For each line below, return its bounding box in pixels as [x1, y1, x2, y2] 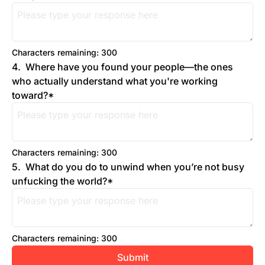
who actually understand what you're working [12, 75, 218, 87]
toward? [12, 89, 48, 101]
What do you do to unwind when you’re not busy [25, 161, 244, 173]
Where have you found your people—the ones [25, 61, 233, 73]
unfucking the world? [12, 175, 107, 187]
